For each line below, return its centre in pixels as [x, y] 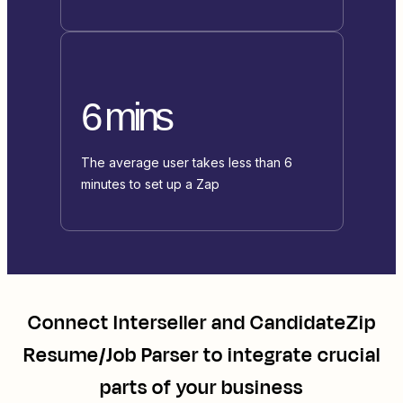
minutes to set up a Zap [150, 184]
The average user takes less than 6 [186, 163]
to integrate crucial [289, 356]
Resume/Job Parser [111, 356]
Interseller [160, 323]
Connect [70, 323]
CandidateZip [313, 323]
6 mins [125, 117]
